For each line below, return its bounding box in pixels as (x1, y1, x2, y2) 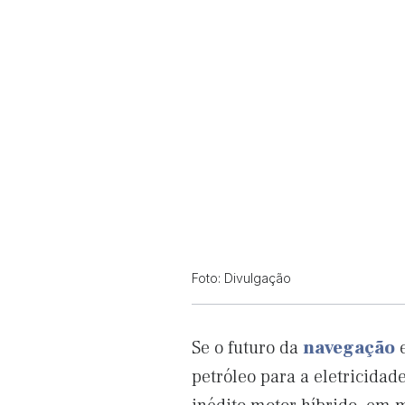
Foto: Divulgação (192, 270, 291, 286)
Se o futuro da (192, 336, 303, 360)
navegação (303, 336, 395, 360)
